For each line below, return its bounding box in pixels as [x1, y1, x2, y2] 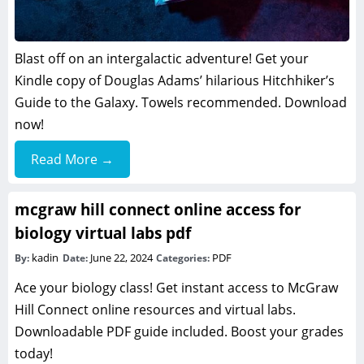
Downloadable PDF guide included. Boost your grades [15, 322, 344, 340]
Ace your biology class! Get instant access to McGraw [15, 278, 338, 297]
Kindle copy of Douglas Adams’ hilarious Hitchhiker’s [15, 71, 335, 89]
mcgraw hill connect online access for [15, 197, 301, 220]
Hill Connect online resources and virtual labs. [15, 300, 296, 318]
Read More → [31, 149, 114, 168]
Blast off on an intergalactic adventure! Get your [15, 49, 309, 67]
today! [15, 344, 53, 362]
